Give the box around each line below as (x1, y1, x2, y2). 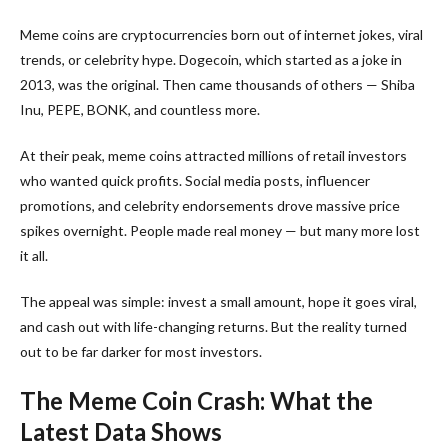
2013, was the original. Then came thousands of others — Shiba (20, 75, 415, 93)
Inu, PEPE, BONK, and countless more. (20, 100, 260, 118)
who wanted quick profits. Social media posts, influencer (20, 171, 370, 189)
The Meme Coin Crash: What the (20, 385, 373, 415)
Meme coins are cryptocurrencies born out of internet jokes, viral (20, 25, 423, 43)
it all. (20, 246, 48, 264)
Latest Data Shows (20, 416, 222, 446)
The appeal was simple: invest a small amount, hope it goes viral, (20, 292, 417, 310)
